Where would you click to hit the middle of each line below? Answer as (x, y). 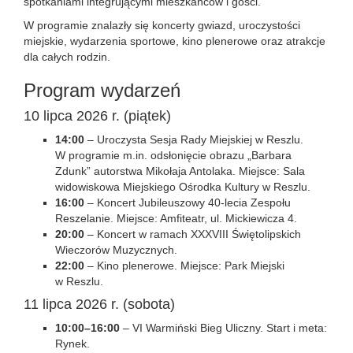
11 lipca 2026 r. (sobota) (99, 304)
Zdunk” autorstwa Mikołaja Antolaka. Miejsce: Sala (180, 171)
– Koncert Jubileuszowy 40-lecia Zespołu (188, 203)
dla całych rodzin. (67, 57)
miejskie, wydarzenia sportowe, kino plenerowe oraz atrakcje (175, 41)
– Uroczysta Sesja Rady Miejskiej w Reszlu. (194, 139)
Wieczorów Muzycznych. (116, 250)
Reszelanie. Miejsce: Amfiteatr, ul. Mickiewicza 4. (176, 218)
